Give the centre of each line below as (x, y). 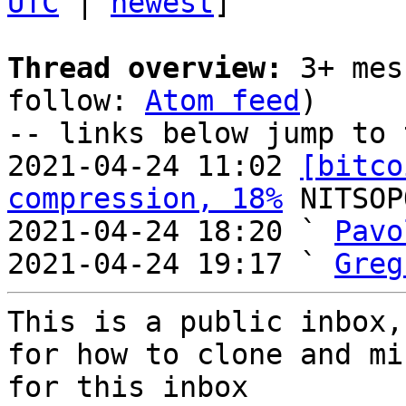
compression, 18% (145, 198)
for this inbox (128, 387)
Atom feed (222, 101)
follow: (76, 101)
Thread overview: (145, 68)
